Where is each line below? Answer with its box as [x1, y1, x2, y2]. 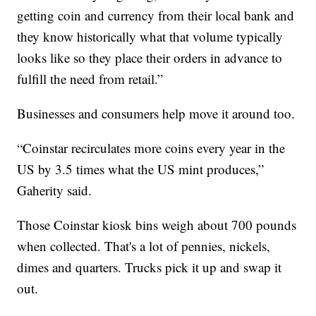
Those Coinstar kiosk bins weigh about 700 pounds [17, 216, 297, 234]
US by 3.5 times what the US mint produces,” [17, 160, 265, 178]
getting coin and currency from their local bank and [17, 6, 295, 25]
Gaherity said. [17, 181, 92, 200]
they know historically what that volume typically [17, 28, 284, 46]
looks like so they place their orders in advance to [17, 49, 283, 67]
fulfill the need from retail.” [17, 70, 164, 88]
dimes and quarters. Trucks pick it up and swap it [17, 258, 282, 276]
